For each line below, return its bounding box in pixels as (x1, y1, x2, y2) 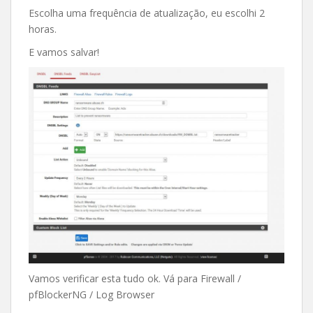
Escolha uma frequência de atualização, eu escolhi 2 (29, 6, 265, 20)
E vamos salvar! (29, 45, 99, 59)
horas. (29, 22, 57, 36)
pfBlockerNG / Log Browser (29, 288, 154, 302)
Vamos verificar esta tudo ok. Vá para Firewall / (29, 272, 241, 286)
